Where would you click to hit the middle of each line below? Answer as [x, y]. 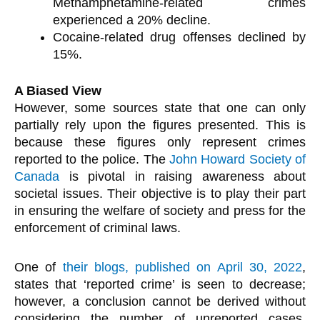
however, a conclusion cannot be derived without [160, 301]
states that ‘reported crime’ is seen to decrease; [160, 284]
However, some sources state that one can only [160, 107]
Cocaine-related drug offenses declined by [179, 37]
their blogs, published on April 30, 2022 [182, 267]
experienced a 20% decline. [132, 20]
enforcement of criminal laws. [97, 227]
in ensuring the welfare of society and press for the [160, 210]
